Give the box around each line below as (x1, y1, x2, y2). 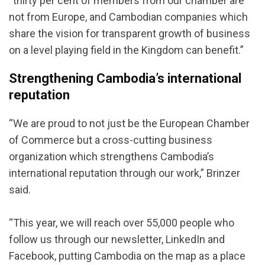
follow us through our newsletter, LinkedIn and (9, 233, 225, 246)
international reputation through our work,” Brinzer (9, 167, 240, 180)
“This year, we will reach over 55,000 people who (9, 216, 234, 230)
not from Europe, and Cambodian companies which (9, 11, 248, 24)
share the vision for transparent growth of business (9, 27, 250, 40)
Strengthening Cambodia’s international (9, 71, 241, 86)
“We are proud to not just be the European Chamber (9, 117, 250, 130)
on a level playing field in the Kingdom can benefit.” (9, 44, 244, 57)
